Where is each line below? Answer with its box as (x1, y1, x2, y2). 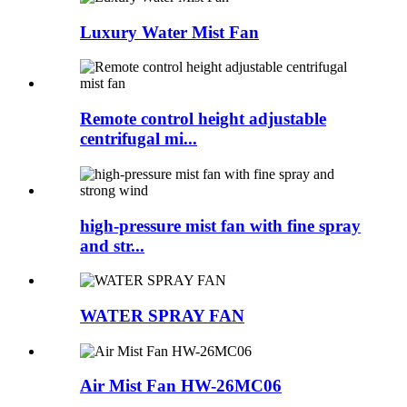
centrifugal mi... (80, 129, 197, 149)
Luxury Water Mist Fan (80, 22, 259, 42)
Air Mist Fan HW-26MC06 (80, 376, 282, 396)
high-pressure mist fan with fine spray (80, 215, 361, 235)
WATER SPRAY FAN (80, 306, 244, 326)
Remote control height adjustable (80, 109, 326, 129)
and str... (80, 235, 144, 255)
